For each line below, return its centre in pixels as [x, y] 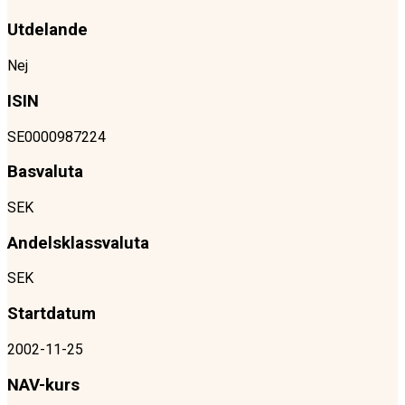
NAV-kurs [43, 385]
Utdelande [47, 30]
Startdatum [52, 314]
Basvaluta [45, 172]
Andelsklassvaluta [78, 243]
